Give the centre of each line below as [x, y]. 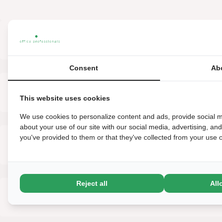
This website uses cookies [65, 98]
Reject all [92, 183]
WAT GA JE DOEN [68, 40]
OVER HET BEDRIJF [76, 144]
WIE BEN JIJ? [58, 92]
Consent [84, 68]
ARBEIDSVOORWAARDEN [90, 197]
